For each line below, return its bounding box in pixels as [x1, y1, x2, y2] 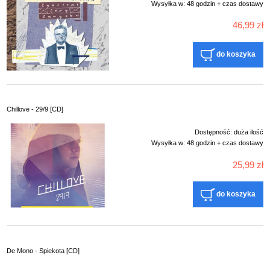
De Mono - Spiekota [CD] [7, 246, 80, 254]
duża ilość [234, 128, 263, 136]
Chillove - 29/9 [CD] [7, 105, 63, 113]
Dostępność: [195, 128, 232, 136]
